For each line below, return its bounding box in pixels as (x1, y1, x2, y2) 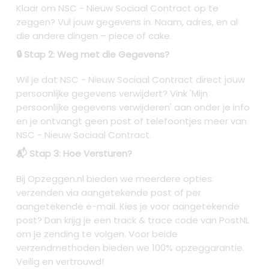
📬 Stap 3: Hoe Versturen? (16, 147, 133, 160)
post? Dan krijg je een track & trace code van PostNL (16, 214, 250, 227)
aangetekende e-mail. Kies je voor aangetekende (16, 200, 240, 213)
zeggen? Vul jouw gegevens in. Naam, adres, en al (16, 16, 238, 29)
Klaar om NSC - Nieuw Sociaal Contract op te (16, 2, 219, 15)
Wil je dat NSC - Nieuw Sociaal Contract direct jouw (16, 73, 246, 86)
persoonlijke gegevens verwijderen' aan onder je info (16, 101, 250, 114)
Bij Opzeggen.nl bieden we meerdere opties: (16, 172, 214, 186)
